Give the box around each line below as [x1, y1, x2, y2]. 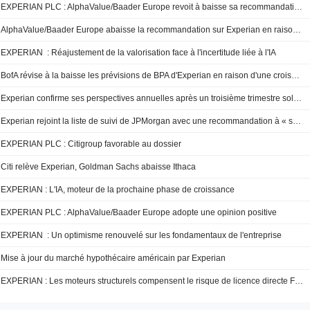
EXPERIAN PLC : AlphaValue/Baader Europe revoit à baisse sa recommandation [294, 2, 303, 12]
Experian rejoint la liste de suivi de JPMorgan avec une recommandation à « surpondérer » [293, 116, 302, 126]
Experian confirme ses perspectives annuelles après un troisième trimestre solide [293, 93, 302, 103]
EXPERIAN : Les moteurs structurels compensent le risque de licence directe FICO [295, 276, 304, 286]
